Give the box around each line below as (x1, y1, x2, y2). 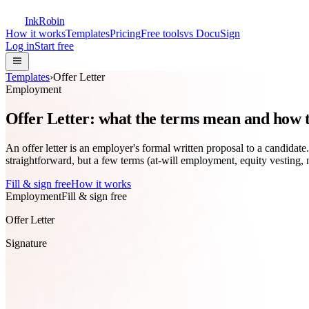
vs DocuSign (183, 28, 240, 39)
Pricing (110, 28, 141, 39)
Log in (6, 40, 34, 52)
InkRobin (25, 15, 65, 27)
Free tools (141, 28, 183, 39)
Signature (6, 237, 47, 249)
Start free (34, 40, 74, 52)
